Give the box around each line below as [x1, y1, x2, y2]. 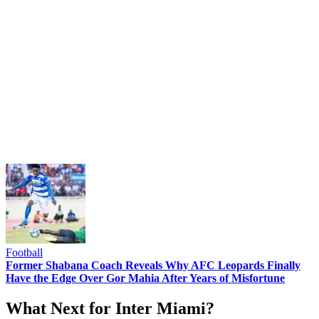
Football [6, 246, 43, 258]
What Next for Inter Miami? [6, 298, 214, 318]
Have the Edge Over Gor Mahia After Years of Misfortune [6, 271, 285, 284]
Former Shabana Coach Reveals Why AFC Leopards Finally [6, 258, 300, 271]
